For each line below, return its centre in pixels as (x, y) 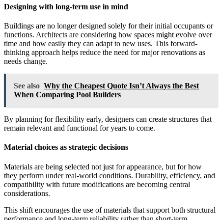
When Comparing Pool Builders (67, 95)
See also (27, 86)
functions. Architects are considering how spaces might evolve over (108, 35)
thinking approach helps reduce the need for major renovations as (105, 53)
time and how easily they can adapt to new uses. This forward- (101, 44)
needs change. (26, 61)
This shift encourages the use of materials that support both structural (110, 210)
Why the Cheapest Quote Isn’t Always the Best (121, 86)
